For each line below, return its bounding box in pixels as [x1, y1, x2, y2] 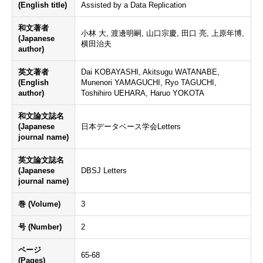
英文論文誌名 [18, 156, 64, 164]
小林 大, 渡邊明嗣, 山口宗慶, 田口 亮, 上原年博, [81, 29, 244, 38]
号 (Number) [18, 222, 62, 231]
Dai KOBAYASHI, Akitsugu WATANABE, [81, 68, 220, 76]
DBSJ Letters [81, 166, 127, 175]
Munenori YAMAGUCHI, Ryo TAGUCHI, [81, 78, 217, 87]
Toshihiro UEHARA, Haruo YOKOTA [81, 89, 204, 97]
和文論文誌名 [18, 112, 64, 120]
